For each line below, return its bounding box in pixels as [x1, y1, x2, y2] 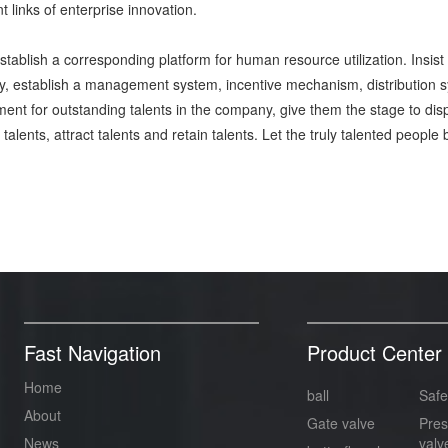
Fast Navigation [24, 338, 161, 367]
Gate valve [306, 413, 375, 433]
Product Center [306, 338, 442, 367]
